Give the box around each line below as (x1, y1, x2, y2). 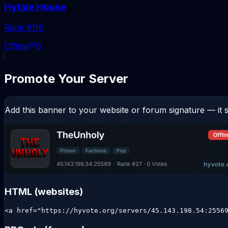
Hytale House (4, 1, 66, 13)
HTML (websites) (5, 185, 83, 197)
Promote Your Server (4, 71, 128, 86)
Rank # (4, 22, 32, 33)
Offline (4, 41, 29, 51)
